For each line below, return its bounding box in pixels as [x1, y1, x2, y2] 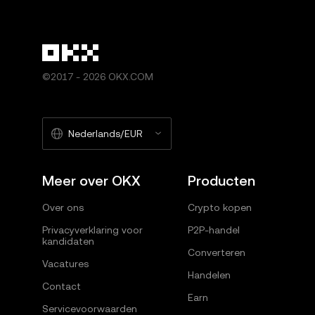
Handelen [188, 269, 231, 281]
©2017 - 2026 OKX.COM [42, 71, 153, 82]
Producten [188, 172, 255, 189]
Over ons [42, 202, 84, 213]
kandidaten [42, 236, 94, 247]
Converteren [188, 247, 245, 258]
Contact [42, 281, 81, 292]
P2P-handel [188, 224, 240, 236]
